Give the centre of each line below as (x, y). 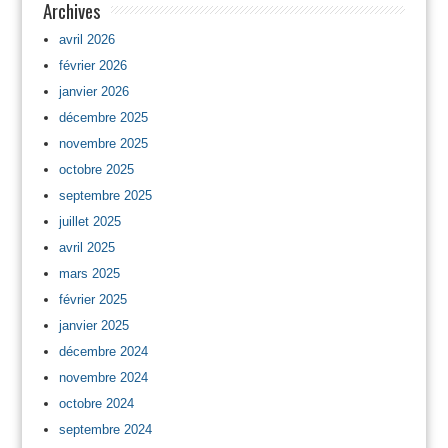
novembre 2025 (103, 143)
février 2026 (92, 65)
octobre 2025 (96, 169)
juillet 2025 (89, 221)
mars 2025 (89, 273)
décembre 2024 (103, 351)
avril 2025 (86, 247)
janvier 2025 (93, 325)
